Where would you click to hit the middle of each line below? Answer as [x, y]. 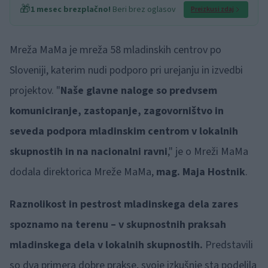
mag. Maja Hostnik [201, 172]
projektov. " [35, 90]
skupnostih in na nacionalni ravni [89, 151]
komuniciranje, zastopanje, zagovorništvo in [117, 111]
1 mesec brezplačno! [71, 9]
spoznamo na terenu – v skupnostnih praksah [118, 224]
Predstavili [228, 245]
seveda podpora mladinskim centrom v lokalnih [124, 131]
